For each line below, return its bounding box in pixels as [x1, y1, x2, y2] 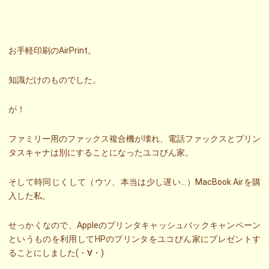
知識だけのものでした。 [8, 75, 101, 85]
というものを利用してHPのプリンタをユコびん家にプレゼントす [8, 234, 261, 244]
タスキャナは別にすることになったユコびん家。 [8, 148, 193, 158]
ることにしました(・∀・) [8, 248, 104, 258]
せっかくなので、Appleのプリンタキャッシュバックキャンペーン [8, 220, 261, 231]
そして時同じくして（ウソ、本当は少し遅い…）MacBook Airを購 [8, 177, 261, 187]
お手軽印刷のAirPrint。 [8, 46, 96, 56]
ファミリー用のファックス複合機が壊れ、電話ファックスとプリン [8, 134, 261, 144]
